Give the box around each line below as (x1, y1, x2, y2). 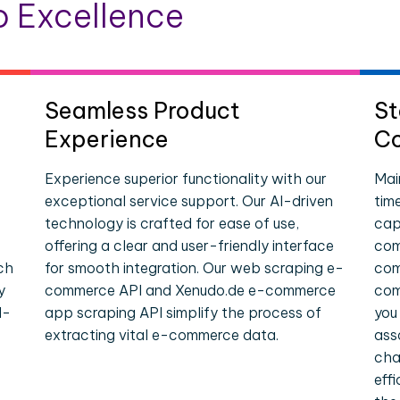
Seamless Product (45, 96, 241, 125)
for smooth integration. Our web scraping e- (45, 259, 345, 277)
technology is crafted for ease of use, (45, 214, 300, 232)
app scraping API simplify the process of (45, 304, 322, 321)
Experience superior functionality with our (45, 170, 328, 187)
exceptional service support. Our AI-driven (45, 192, 334, 210)
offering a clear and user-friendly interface (45, 237, 335, 254)
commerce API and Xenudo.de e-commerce (45, 281, 337, 299)
